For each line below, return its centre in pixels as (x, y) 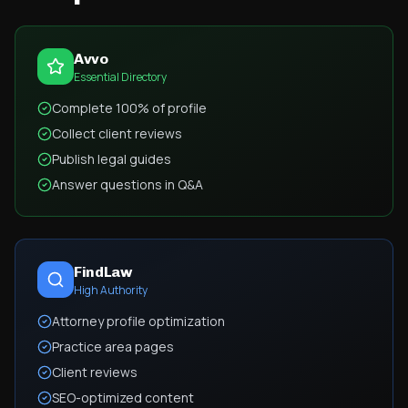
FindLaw (103, 272)
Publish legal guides (112, 159)
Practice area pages (113, 347)
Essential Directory (120, 77)
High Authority (111, 290)
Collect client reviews (117, 133)
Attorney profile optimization (138, 321)
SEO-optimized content (123, 398)
